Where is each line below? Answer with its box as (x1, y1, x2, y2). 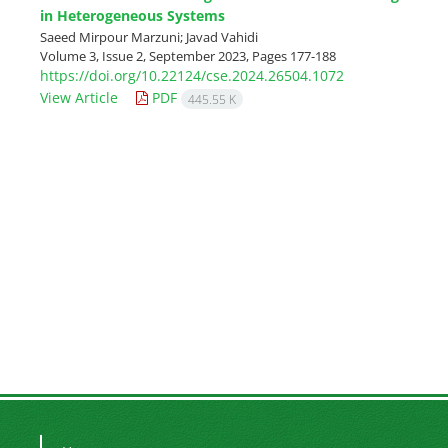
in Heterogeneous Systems (40, 5, 225, 25)
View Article (40, 87, 118, 107)
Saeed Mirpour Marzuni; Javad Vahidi (40, 27, 258, 46)
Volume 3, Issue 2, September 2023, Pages (40, 46, 290, 65)
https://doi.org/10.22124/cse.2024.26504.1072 (40, 66, 344, 86)
